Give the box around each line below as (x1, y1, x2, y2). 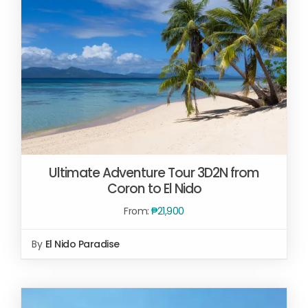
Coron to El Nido (107, 179, 201, 198)
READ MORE (118, 243, 170, 256)
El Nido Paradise (45, 236, 120, 251)
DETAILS (41, 256, 78, 269)
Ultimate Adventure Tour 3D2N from (49, 163, 259, 182)
